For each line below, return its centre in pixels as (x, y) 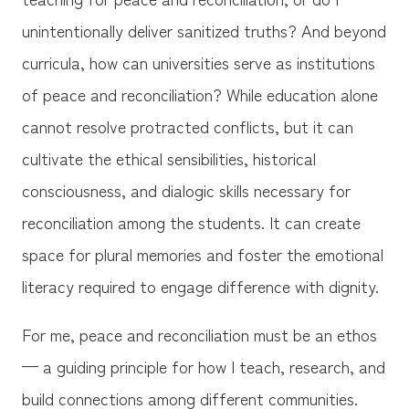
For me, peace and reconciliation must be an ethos (199, 334)
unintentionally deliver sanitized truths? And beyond (204, 30)
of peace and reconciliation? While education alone (199, 94)
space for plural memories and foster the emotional (202, 253)
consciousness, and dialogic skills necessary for (186, 189)
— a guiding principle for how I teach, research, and (203, 366)
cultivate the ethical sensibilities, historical (168, 157)
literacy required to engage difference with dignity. (202, 285)
